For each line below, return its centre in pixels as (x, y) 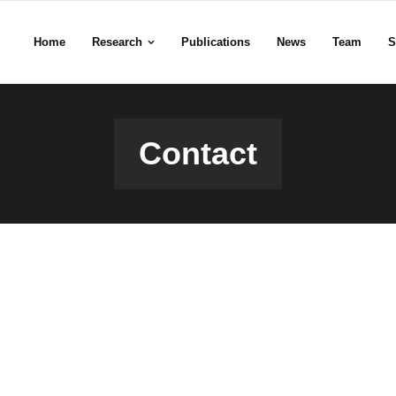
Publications (216, 42)
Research (117, 42)
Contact (198, 153)
